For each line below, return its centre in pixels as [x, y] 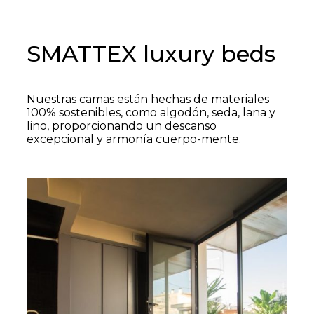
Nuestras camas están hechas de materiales [148, 99]
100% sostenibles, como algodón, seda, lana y [151, 112]
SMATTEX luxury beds [151, 54]
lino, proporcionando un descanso [122, 126]
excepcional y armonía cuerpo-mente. [134, 139]
